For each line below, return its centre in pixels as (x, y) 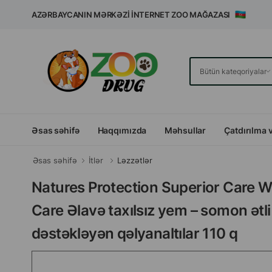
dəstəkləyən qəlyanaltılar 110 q (135, 233)
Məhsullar (185, 130)
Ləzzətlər (135, 160)
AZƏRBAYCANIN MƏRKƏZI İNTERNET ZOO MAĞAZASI (134, 15)
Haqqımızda (122, 130)
